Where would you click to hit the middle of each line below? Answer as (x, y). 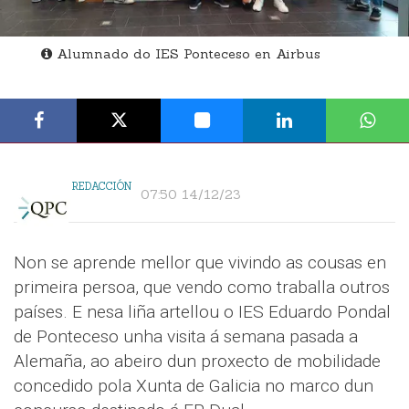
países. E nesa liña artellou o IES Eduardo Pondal (202, 312)
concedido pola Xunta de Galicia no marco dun (194, 386)
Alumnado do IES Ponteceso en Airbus (186, 54)
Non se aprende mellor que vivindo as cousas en (200, 262)
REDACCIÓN (102, 186)
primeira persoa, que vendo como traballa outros (202, 287)
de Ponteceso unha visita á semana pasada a (186, 336)
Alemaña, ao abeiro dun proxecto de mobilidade (197, 361)
